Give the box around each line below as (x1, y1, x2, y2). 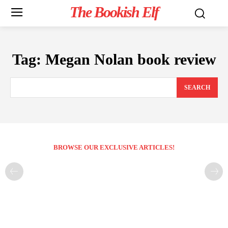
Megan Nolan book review (45, 51, 216, 68)
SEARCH (184, 84, 210, 92)
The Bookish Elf (69, 4, 158, 20)
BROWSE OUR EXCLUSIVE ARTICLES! (53, 144, 175, 152)
